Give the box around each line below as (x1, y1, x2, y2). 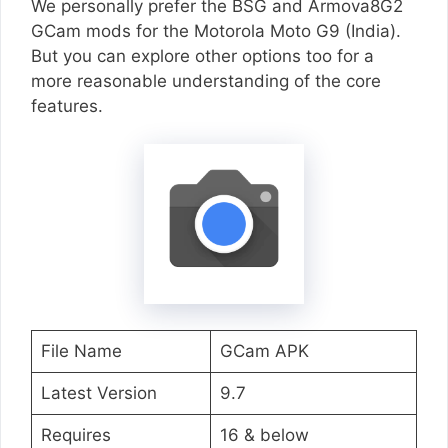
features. (31, 95, 103, 116)
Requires (40, 424, 111, 445)
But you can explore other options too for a (31, 45, 374, 66)
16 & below (219, 424, 309, 445)
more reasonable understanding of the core (31, 70, 381, 91)
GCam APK (219, 340, 309, 361)
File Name (40, 340, 122, 361)
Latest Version (40, 382, 157, 403)
